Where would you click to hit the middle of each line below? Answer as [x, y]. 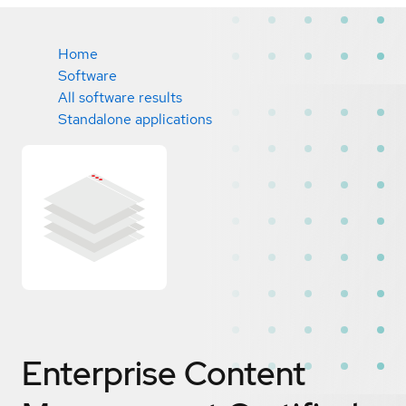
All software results [120, 97]
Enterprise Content [164, 373]
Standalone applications [135, 119]
